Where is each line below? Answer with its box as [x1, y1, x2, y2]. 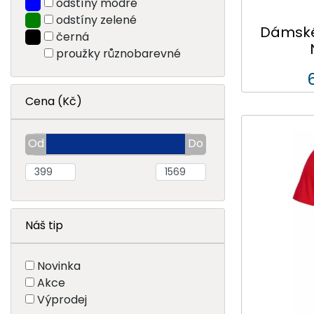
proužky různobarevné [55, 45, 181, 62]
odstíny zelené [55, 11, 137, 28]
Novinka [37, 257, 81, 274]
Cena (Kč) [25, 93, 82, 109]
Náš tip [25, 217, 63, 233]
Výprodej [37, 291, 87, 308]
